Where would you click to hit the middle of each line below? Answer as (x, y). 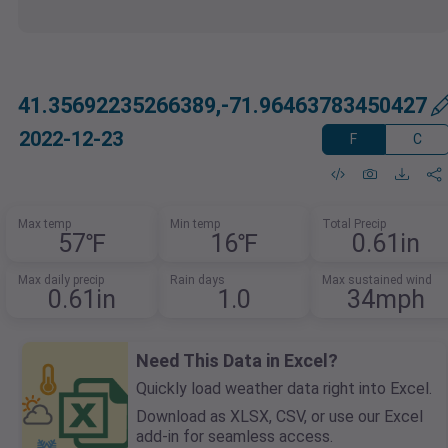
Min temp (195, 224)
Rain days (197, 280)
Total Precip (353, 224)
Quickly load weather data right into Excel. (284, 389)
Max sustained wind (376, 280)
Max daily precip (61, 280)
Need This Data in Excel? (237, 361)
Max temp (45, 224)
